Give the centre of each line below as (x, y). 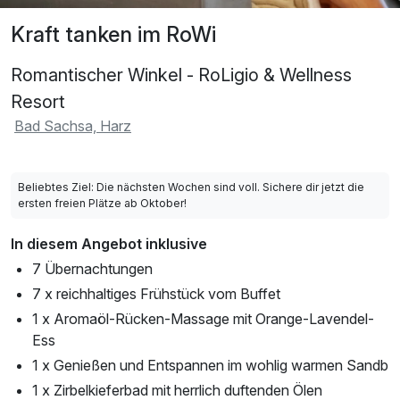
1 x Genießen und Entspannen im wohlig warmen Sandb (210, 365)
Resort (38, 101)
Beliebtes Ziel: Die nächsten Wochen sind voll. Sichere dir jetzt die (191, 187)
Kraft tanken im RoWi (113, 34)
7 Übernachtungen (92, 268)
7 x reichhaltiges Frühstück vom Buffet (156, 293)
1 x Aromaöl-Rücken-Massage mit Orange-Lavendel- (203, 318)
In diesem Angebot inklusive (109, 243)
